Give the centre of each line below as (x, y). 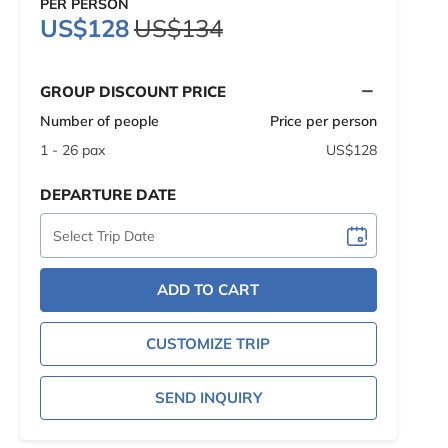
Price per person (323, 121)
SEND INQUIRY (208, 397)
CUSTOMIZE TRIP (208, 343)
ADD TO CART (208, 289)
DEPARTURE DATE (107, 194)
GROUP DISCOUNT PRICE (132, 91)
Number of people (99, 121)
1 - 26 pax (72, 150)
